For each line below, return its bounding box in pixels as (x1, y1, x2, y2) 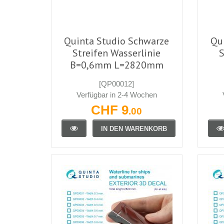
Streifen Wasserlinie (72, 46, 161, 59)
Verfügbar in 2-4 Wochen (76, 90, 157, 99)
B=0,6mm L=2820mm (69, 58, 163, 71)
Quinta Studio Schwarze (64, 34, 169, 47)
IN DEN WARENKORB (101, 124, 167, 132)
